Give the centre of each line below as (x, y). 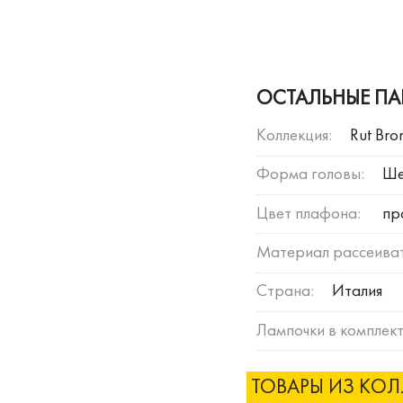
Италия (357, 292)
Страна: (285, 292)
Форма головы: (310, 175)
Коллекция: (294, 136)
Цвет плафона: (310, 214)
